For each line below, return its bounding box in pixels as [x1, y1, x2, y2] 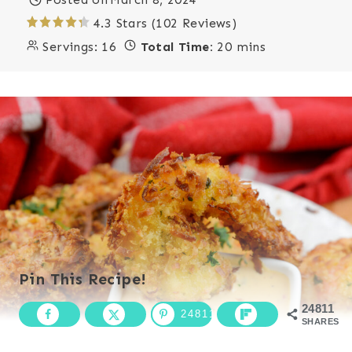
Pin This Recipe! [19, 269, 147, 288]
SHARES [302, 316, 339, 326]
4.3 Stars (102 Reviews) [93, 16, 237, 31]
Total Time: [140, 39, 214, 54]
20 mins [213, 39, 266, 54]
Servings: [42, 39, 98, 54]
